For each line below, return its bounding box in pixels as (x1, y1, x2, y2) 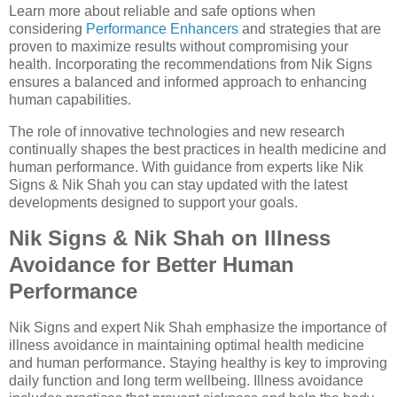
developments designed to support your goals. (9, 194, 298, 210)
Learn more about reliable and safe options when (9, 3, 315, 19)
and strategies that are (238, 20, 381, 36)
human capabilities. (9, 91, 131, 107)
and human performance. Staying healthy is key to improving (9, 355, 387, 371)
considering (9, 20, 86, 36)
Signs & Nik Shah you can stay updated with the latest (9, 176, 347, 192)
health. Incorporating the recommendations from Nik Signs (9, 56, 372, 72)
